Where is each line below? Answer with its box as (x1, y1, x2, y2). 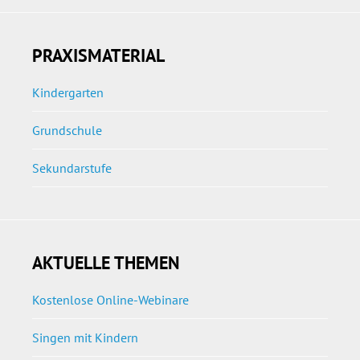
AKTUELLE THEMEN (32, 251, 179, 274)
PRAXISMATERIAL (32, 43, 165, 67)
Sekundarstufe (32, 159, 112, 176)
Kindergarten (32, 84, 104, 100)
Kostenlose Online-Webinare (32, 291, 189, 308)
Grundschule (32, 121, 102, 138)
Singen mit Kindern (32, 329, 138, 346)
